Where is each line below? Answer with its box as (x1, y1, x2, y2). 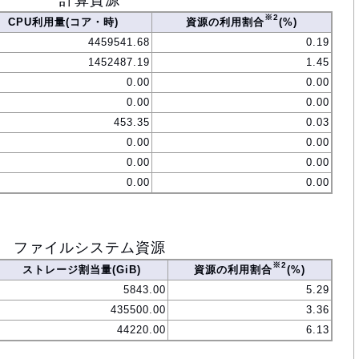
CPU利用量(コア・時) (8, 16, 119, 29)
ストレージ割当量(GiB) (22, 264, 141, 276)
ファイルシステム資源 (13, 240, 166, 256)
